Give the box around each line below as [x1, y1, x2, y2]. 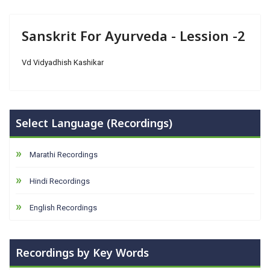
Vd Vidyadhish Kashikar [22, 58, 104, 67]
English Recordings [30, 203, 97, 212]
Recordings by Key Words [16, 245, 149, 260]
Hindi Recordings [30, 177, 90, 186]
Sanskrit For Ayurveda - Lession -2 [22, 27, 245, 45]
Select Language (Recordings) [16, 116, 172, 130]
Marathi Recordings [30, 150, 98, 159]
